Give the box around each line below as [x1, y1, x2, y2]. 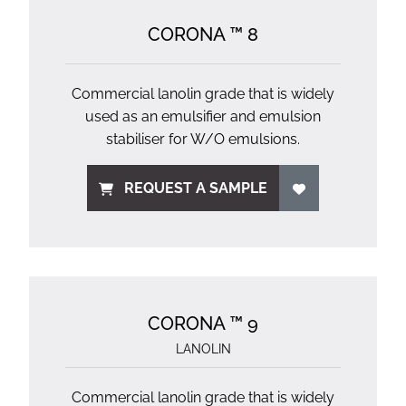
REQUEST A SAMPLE [124, 179, 268, 197]
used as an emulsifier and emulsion [85, 108, 321, 125]
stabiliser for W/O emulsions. [106, 130, 300, 148]
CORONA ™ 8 [148, 24, 258, 45]
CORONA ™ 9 [148, 313, 258, 334]
